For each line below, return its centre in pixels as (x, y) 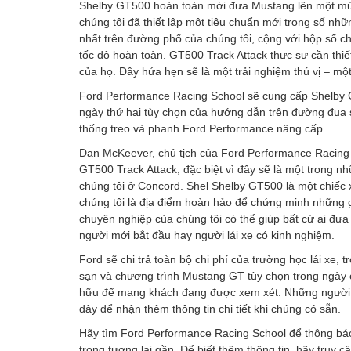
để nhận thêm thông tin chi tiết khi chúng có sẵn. (219, 309)
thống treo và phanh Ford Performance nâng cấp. (203, 128)
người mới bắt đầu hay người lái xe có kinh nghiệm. (207, 235)
